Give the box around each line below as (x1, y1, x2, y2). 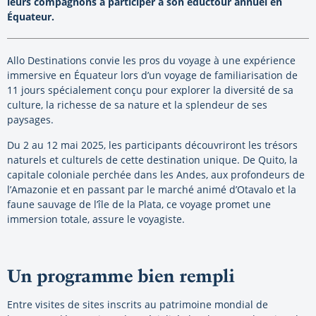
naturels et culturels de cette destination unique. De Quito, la (7, 152, 298, 166)
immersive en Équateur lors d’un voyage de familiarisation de (7, 68, 298, 82)
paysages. (7, 112, 54, 126)
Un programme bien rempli (7, 265, 234, 286)
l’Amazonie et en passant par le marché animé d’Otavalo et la (7, 182, 296, 196)
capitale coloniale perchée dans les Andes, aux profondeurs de (7, 167, 305, 181)
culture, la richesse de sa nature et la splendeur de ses (7, 97, 267, 111)
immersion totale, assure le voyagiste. (7, 212, 185, 226)
